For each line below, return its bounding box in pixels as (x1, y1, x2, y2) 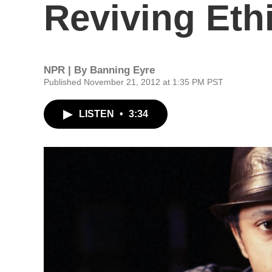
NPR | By (44, 64, 90, 76)
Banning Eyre (90, 64, 155, 76)
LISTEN (79, 109, 117, 119)
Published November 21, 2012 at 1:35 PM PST (44, 77, 223, 87)
